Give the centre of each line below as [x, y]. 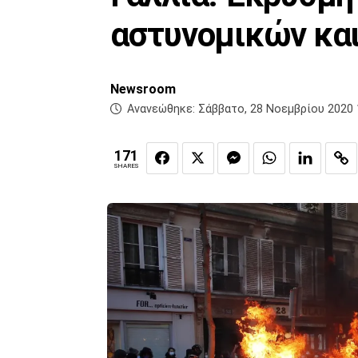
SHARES [126, 166]
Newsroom [143, 89]
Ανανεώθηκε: [161, 109]
